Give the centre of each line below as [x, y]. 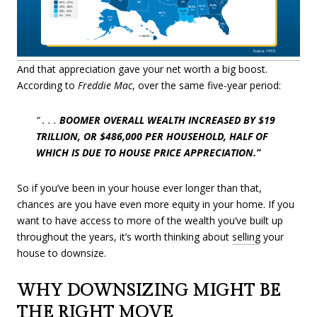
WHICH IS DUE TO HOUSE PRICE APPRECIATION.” [148, 153]
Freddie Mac [105, 85]
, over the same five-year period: [207, 85]
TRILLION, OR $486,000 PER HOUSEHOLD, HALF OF [151, 137]
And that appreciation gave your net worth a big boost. [142, 69]
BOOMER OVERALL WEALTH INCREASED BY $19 [167, 120]
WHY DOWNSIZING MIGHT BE [149, 290]
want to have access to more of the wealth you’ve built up [150, 220]
